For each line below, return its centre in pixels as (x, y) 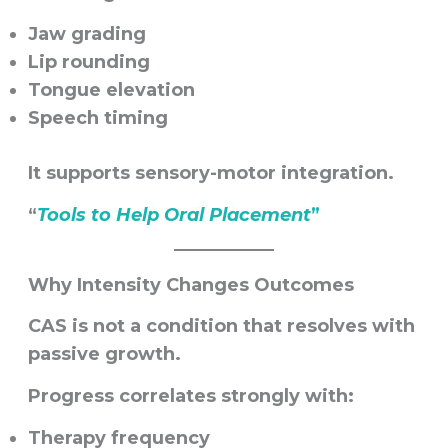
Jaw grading (86, 34)
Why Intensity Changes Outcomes (190, 285)
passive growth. (104, 353)
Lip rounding (88, 62)
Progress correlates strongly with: (190, 396)
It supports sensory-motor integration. (210, 173)
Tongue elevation (111, 90)
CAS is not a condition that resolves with (221, 325)
